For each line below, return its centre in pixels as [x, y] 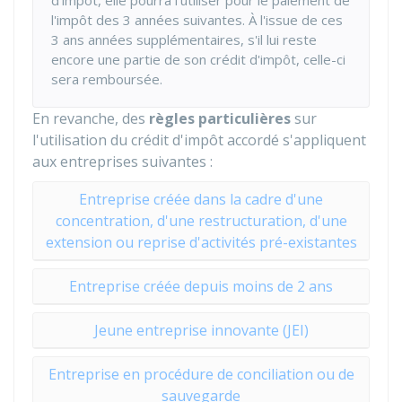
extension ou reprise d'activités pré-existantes [201, 242]
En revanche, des [91, 118]
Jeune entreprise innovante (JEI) [201, 330]
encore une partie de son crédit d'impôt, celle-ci [198, 59]
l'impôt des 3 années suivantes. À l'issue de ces [197, 20]
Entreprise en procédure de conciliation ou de [201, 374]
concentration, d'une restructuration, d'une [201, 221]
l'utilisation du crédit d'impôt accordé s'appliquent [199, 140]
